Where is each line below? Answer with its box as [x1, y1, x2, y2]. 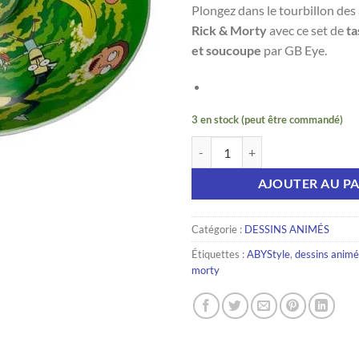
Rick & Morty [192, 22, 267, 38]
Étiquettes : [192, 247, 247, 260]
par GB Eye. [261, 42, 327, 58]
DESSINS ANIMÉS [244, 222, 329, 236]
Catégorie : [192, 222, 244, 236]
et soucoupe [192, 42, 261, 58]
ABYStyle [247, 247, 290, 260]
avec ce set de [267, 22, 346, 38]
